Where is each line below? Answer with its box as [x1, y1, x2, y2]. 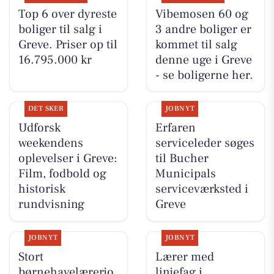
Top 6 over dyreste [18, 6, 117, 22]
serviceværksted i [155, 181, 248, 198]
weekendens [18, 135, 83, 152]
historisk [18, 181, 65, 198]
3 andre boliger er [155, 21, 251, 37]
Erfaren [155, 120, 196, 136]
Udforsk [18, 120, 61, 136]
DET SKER [28, 104, 64, 114]
